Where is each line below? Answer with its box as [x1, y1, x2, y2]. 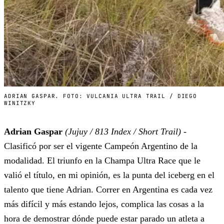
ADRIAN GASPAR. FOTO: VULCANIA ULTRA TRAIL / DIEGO [4, 92, 197, 100]
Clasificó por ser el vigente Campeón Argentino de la [4, 141, 197, 151]
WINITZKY [4, 99, 36, 107]
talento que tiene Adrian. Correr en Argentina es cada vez [4, 184, 212, 195]
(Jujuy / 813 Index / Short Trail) [65, 126, 181, 137]
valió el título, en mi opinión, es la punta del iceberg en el [4, 170, 214, 180]
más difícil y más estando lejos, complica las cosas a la [4, 199, 204, 209]
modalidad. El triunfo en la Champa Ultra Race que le [4, 155, 200, 166]
